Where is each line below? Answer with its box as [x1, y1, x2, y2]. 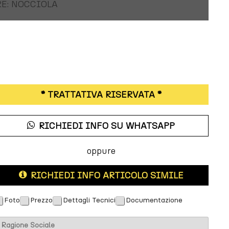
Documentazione [125, 196, 182, 204]
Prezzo [30, 196, 53, 204]
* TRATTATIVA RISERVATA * [40, 89, 162, 100]
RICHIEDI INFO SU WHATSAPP [39, 120, 175, 131]
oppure [86, 145, 116, 156]
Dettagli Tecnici [62, 196, 116, 204]
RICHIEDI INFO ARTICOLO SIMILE [30, 170, 184, 181]
